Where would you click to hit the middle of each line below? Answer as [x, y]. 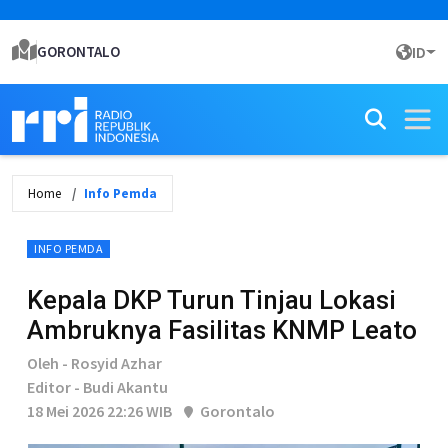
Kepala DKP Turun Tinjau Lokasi [211, 300]
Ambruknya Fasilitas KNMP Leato [222, 330]
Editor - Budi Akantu [97, 387]
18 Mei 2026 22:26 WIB [99, 411]
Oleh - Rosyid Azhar [94, 363]
